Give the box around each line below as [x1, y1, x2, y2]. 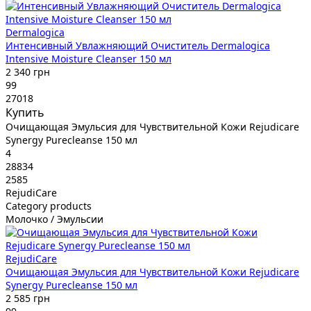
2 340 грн [6, 65, 50, 78]
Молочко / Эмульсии [6, 212, 103, 226]
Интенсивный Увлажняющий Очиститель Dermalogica [6, 38, 270, 52]
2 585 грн [6, 291, 50, 305]
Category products [6, 199, 92, 212]
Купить [6, 104, 44, 120]
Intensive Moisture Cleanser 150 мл [6, 51, 171, 65]
